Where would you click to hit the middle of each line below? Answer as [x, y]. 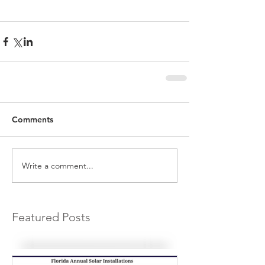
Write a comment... [58, 165]
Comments [33, 120]
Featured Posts [51, 217]
